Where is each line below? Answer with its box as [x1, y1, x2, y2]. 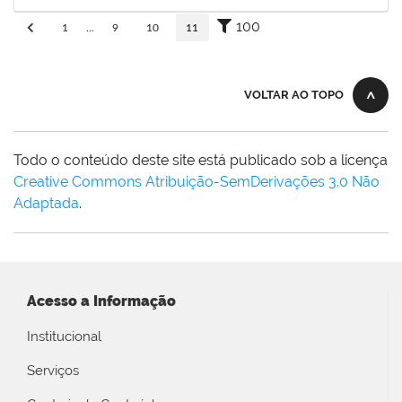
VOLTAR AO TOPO [244, 87, 344, 101]
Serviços [27, 362, 79, 379]
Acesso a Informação [27, 292, 176, 310]
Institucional [27, 328, 101, 345]
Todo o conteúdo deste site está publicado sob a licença [13, 151, 388, 169]
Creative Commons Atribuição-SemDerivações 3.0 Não [13, 172, 380, 190]
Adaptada [13, 194, 79, 212]
